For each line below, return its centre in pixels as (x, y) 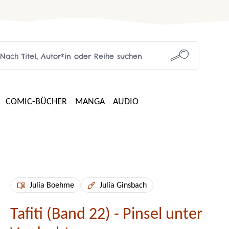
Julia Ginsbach (123, 185)
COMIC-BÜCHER (36, 102)
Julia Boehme (52, 185)
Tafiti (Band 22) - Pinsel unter (106, 214)
